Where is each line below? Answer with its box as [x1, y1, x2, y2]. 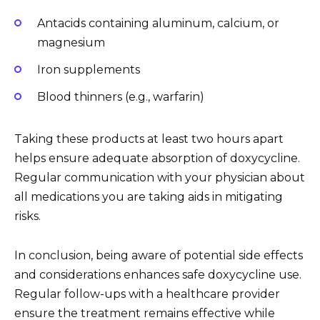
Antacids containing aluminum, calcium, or [37, 16, 279, 30]
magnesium [37, 35, 105, 49]
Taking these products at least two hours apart [14, 132, 284, 146]
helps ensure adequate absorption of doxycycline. [14, 151, 300, 166]
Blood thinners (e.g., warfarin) [37, 90, 204, 104]
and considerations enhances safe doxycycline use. [14, 267, 301, 281]
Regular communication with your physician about [14, 171, 305, 185]
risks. [14, 209, 41, 224]
